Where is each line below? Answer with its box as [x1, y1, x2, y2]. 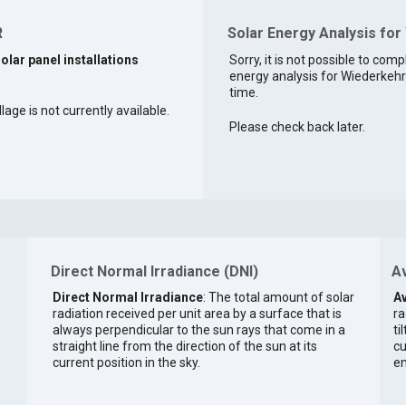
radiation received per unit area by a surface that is [52, 305, 342, 321]
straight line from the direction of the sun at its [52, 338, 317, 353]
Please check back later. [228, 120, 365, 135]
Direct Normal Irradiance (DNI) [50, 263, 258, 281]
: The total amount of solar [202, 289, 354, 304]
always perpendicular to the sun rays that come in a [52, 322, 345, 337]
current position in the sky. [52, 354, 200, 370]
